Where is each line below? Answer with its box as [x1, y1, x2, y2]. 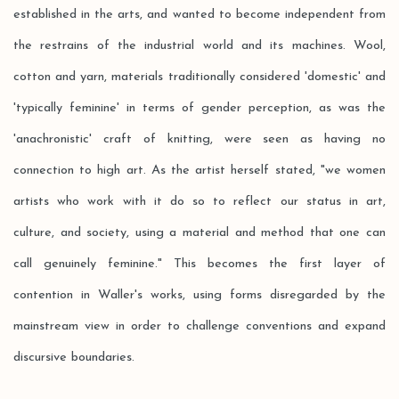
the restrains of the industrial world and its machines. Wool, [13, 39, 386, 53]
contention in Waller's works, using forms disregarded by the [13, 289, 386, 302]
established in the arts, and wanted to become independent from [13, 8, 386, 21]
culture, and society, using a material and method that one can [13, 226, 386, 240]
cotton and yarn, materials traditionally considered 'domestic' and [13, 70, 386, 84]
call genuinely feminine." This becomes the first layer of [13, 257, 386, 271]
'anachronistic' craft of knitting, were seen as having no [13, 133, 386, 146]
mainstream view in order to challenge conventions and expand [13, 320, 386, 333]
